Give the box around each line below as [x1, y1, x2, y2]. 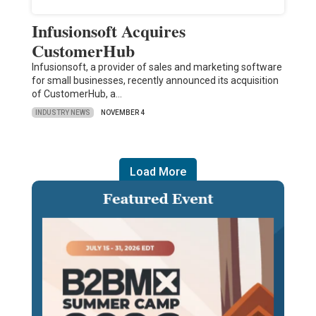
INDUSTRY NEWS [35, 108, 90, 116]
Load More [129, 165, 186, 179]
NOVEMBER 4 [100, 109, 145, 117]
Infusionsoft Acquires [31, 18, 186, 44]
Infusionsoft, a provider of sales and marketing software [31, 61, 282, 73]
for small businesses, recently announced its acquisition [31, 75, 279, 87]
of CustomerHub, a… [31, 88, 122, 100]
